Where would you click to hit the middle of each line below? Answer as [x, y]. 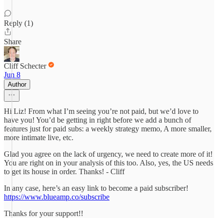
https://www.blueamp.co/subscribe [57, 197]
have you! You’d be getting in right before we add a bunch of [98, 120]
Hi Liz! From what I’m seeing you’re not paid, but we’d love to [101, 111]
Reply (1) [18, 23]
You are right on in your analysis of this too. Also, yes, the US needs [109, 163]
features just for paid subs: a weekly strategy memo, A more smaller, [108, 129]
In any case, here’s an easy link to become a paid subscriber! [96, 188]
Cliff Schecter [25, 66]
